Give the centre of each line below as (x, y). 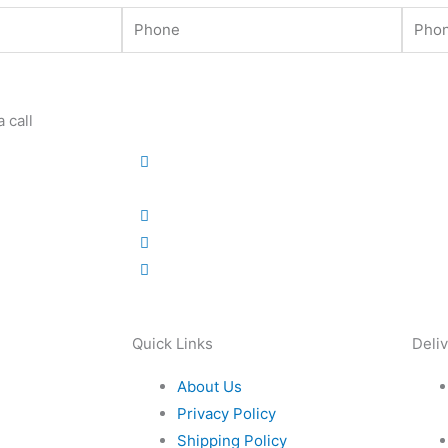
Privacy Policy (226, 414)
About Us (209, 387)
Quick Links (172, 344)
